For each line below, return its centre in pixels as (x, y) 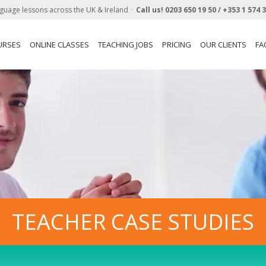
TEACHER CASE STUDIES (133, 221)
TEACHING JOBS (126, 44)
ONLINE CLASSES (59, 44)
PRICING (177, 44)
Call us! (151, 10)
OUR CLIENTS (223, 44)
